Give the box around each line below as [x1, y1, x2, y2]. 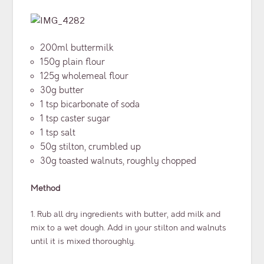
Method [31, 183, 61, 194]
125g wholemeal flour [40, 70, 129, 82]
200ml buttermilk [40, 42, 114, 54]
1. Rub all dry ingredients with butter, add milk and [31, 209, 221, 220]
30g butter [40, 84, 84, 96]
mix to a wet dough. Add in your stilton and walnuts [31, 223, 227, 233]
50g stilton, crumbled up [40, 141, 141, 153]
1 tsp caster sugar [40, 113, 111, 124]
